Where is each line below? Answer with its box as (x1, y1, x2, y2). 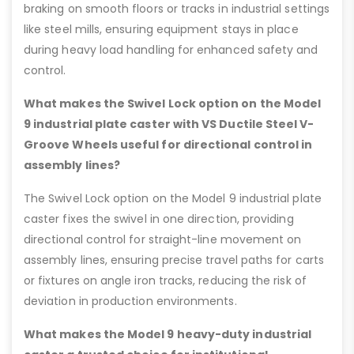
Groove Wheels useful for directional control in (24, 137, 313, 153)
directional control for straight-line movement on (24, 232, 302, 248)
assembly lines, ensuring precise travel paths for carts (24, 252, 324, 269)
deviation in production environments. (24, 293, 237, 310)
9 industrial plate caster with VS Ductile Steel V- (24, 116, 314, 133)
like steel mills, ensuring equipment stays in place (24, 21, 299, 38)
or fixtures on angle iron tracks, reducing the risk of (24, 273, 307, 289)
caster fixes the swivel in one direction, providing (24, 211, 294, 228)
